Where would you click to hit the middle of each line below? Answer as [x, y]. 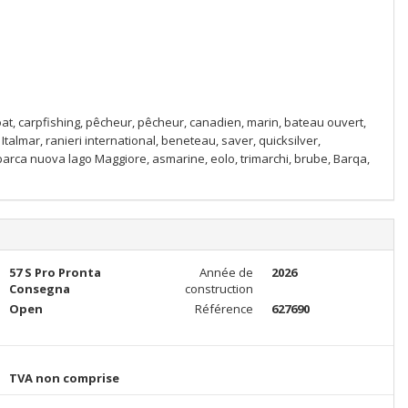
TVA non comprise [64, 378]
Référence [224, 309]
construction [219, 289]
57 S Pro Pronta [55, 272]
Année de [226, 272]
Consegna [39, 289]
